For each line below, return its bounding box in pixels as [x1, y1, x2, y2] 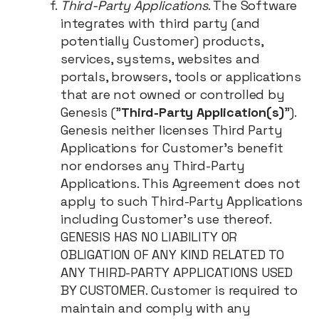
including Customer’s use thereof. [61, 211, 272, 227]
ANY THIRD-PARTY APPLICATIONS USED [61, 264, 293, 281]
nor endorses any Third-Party [61, 157, 245, 174]
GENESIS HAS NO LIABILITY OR [61, 229, 238, 245]
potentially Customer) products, [61, 33, 263, 49]
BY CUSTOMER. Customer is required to [61, 282, 298, 298]
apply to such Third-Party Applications [61, 193, 303, 209]
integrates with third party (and [61, 15, 261, 31]
